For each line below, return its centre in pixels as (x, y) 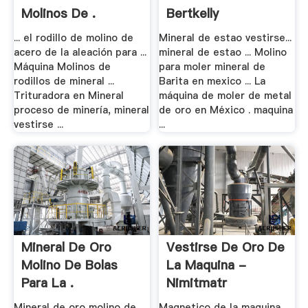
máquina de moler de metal (225, 95)
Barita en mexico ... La (212, 81)
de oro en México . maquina (226, 110)
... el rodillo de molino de (73, 37)
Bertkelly (193, 14)
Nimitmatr (197, 283)
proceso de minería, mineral (81, 110)
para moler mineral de (212, 66)
